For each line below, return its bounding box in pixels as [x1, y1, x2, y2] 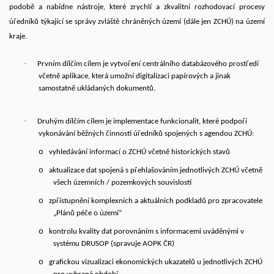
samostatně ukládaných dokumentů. [39, 84, 157, 92]
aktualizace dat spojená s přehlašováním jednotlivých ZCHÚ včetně [49, 166, 262, 174]
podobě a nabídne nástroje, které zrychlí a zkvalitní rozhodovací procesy [9, 3, 265, 11]
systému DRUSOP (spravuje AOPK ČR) [53, 240, 176, 248]
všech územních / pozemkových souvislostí [53, 179, 191, 187]
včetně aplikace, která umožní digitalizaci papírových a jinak [39, 72, 231, 80]
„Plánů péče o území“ [53, 209, 122, 217]
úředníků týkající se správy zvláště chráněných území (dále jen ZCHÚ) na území [9, 18, 265, 26]
